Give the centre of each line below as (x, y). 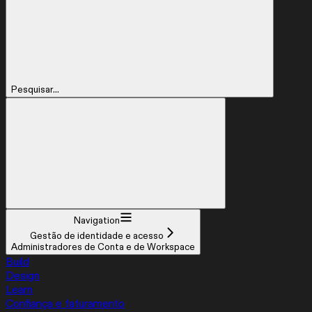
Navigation (97, 220)
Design (23, 275)
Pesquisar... (35, 89)
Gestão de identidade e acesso (97, 236)
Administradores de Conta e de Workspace (103, 247)
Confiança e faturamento (65, 303)
